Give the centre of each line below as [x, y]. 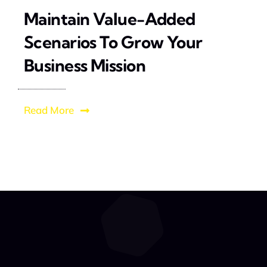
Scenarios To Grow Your [113, 42]
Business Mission [84, 66]
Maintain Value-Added [109, 19]
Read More [49, 110]
